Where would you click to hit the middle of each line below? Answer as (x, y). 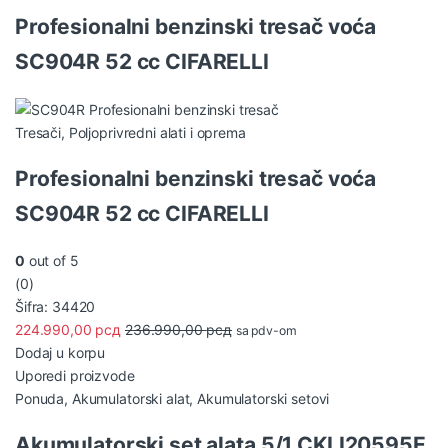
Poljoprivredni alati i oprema (157, 132)
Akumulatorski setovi (263, 398)
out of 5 (51, 260)
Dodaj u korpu (60, 352)
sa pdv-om (266, 330)
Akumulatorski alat (130, 398)
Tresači (38, 132)
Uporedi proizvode (75, 375)
